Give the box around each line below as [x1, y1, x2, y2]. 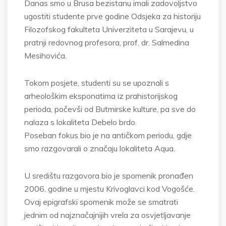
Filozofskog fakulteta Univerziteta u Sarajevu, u [24, 24, 194, 34]
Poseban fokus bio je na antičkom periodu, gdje [24, 130, 192, 140]
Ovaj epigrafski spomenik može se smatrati [24, 197, 178, 207]
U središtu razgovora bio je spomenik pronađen [24, 171, 193, 181]
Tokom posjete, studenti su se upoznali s [24, 78, 169, 88]
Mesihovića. [24, 50, 67, 61]
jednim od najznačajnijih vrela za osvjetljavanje [24, 210, 191, 220]
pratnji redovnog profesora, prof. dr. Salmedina [24, 37, 189, 47]
